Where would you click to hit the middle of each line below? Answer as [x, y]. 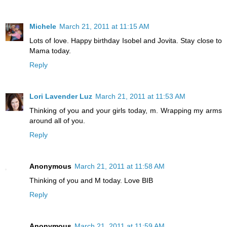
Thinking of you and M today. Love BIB [91, 181]
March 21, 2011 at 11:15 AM [104, 27]
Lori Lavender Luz [61, 97]
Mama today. [50, 51]
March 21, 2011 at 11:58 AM [120, 166]
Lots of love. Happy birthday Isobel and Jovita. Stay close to [126, 41]
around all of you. [57, 121]
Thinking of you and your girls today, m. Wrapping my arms [126, 111]
